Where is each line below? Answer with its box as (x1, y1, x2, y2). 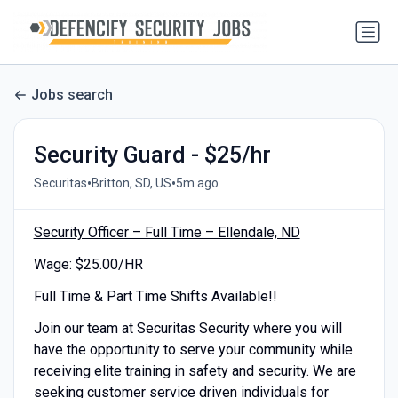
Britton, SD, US (91, 176, 171, 191)
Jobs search (31, 86, 113, 104)
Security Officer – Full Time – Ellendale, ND (33, 223, 300, 241)
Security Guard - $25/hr (33, 141, 271, 168)
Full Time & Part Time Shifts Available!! (33, 287, 277, 305)
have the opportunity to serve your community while (33, 340, 353, 358)
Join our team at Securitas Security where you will (33, 319, 342, 337)
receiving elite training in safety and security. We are (33, 362, 356, 379)
